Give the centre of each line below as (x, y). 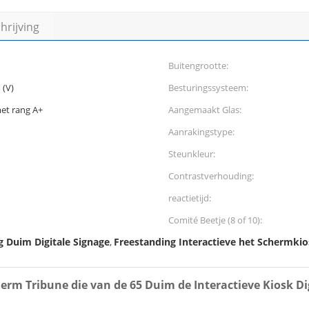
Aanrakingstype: (201, 132)
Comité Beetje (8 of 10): (215, 220)
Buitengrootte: (198, 66)
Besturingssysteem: (208, 88)
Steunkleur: (192, 154)
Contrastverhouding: (211, 176)
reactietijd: (190, 198)
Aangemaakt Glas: (205, 110)
